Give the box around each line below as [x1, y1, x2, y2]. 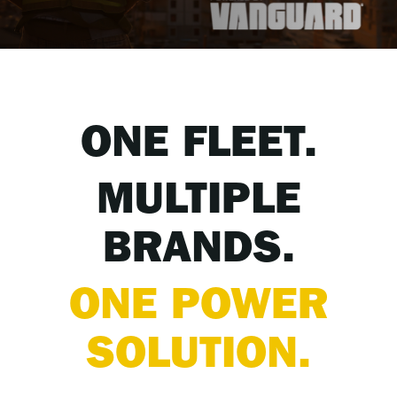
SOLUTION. [86, 337, 311, 381]
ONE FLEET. [80, 126, 317, 170]
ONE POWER [69, 288, 328, 332]
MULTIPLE [96, 183, 301, 227]
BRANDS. [102, 231, 295, 276]
